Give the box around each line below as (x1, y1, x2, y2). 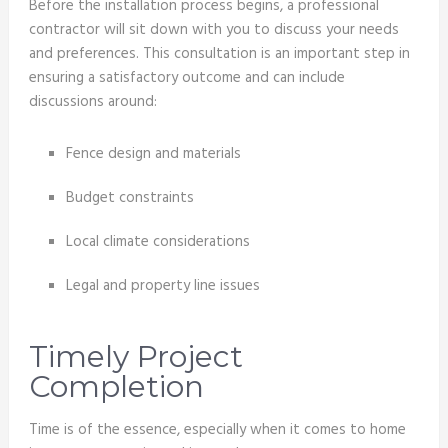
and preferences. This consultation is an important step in (28, 42, 410, 67)
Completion (28, 367, 204, 405)
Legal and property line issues (66, 273, 261, 298)
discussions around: (28, 90, 157, 115)
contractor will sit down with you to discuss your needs (28, 18, 399, 43)
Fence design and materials (66, 141, 242, 166)
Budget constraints (66, 185, 195, 210)
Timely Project (28, 337, 243, 375)
